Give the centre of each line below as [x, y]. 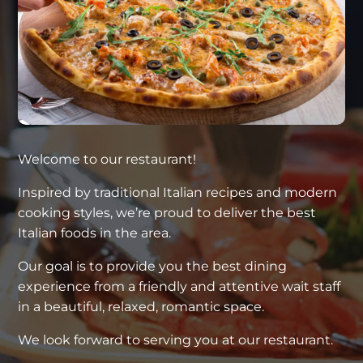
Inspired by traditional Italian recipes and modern [178, 193]
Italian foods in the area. [95, 233]
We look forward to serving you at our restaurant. [176, 340]
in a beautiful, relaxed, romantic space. [141, 307]
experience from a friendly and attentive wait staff [179, 287]
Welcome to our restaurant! [107, 160]
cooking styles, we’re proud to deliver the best [167, 213]
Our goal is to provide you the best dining [153, 267]
